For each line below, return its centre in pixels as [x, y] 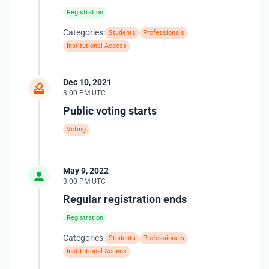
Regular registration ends [125, 199]
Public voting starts [110, 111]
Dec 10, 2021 [87, 82]
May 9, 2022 [86, 171]
